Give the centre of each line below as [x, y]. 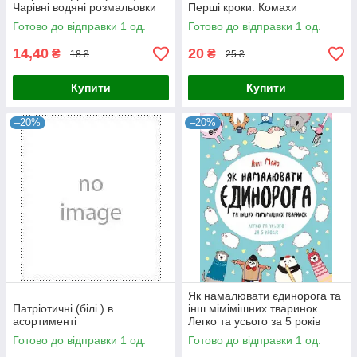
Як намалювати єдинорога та [265, 296]
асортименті [45, 321]
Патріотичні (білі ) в [63, 308]
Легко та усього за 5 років [254, 321]
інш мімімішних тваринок [253, 308]
